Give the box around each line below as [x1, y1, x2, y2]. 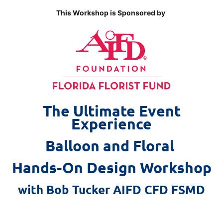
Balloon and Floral [45, 136, 178, 155]
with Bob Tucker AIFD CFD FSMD [18, 181, 205, 197]
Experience [71, 114, 152, 133]
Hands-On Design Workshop [11, 158, 212, 177]
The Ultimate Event [42, 101, 181, 120]
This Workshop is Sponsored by [56, 8, 167, 17]
